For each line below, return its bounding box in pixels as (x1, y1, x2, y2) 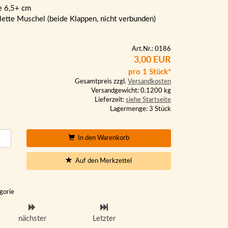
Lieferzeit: (95, 97, 126, 103)
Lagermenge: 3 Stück (110, 106, 171, 112)
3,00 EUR (134, 55, 171, 65)
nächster (18, 214, 46, 222)
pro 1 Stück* (128, 68, 171, 76)
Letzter (93, 214, 116, 222)
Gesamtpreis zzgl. (75, 78, 128, 85)
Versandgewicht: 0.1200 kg (91, 88, 171, 94)
